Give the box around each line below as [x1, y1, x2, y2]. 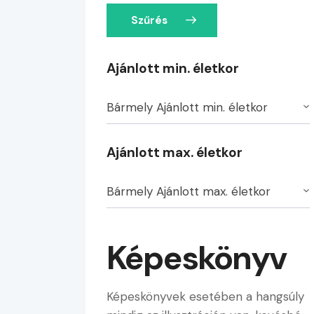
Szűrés [131, 13, 168, 27]
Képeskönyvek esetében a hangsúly [107, 288, 304, 304]
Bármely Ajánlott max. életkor [107, 183, 271, 199]
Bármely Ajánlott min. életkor [107, 99, 268, 115]
